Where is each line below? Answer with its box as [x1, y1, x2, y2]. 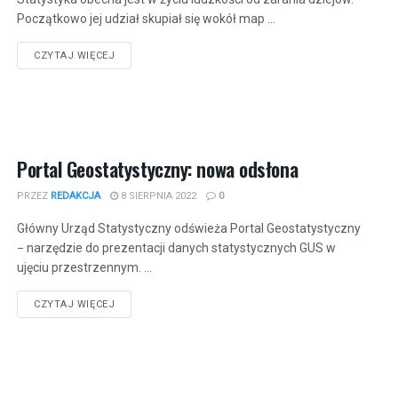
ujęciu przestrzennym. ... [17, 259, 152, 275]
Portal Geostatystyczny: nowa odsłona [17, 154, 298, 183]
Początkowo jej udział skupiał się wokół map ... [17, 12, 275, 27]
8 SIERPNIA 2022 [118, 189, 196, 202]
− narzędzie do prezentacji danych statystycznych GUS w [17, 240, 336, 255]
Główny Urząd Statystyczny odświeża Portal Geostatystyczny [17, 220, 361, 235]
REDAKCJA [51, 189, 100, 202]
